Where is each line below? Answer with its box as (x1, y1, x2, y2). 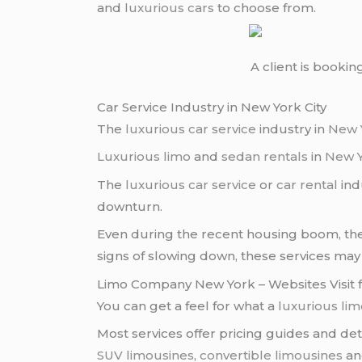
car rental (276, 176, 339, 192)
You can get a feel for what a (97, 297, 279, 314)
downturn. (97, 198, 163, 214)
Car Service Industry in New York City (97, 99, 327, 115)
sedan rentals (221, 149, 309, 165)
